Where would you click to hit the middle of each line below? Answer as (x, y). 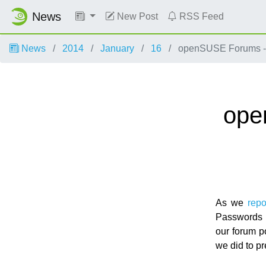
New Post (136, 16)
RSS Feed (200, 16)
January (117, 48)
